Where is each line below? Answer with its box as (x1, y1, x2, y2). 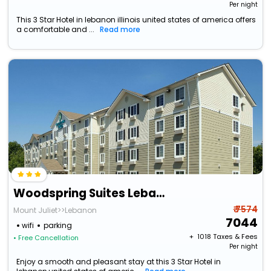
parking (44, 220, 73, 231)
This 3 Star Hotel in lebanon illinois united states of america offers (16, 15, 256, 25)
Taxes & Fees (212, 232, 258, 242)
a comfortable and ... (16, 24, 95, 35)
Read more (100, 24, 141, 35)
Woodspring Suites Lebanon (156, 185, 165, 202)
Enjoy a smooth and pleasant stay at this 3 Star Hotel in (16, 256, 221, 267)
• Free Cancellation (13, 233, 79, 243)
